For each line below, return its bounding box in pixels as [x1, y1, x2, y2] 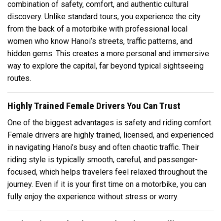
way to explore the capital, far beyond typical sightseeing [7, 61, 204, 71]
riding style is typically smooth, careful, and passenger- [7, 155, 198, 165]
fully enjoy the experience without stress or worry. [7, 192, 179, 202]
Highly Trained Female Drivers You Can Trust [7, 100, 181, 111]
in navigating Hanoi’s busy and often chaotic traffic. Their [7, 143, 199, 152]
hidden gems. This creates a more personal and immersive [7, 48, 209, 58]
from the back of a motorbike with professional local [7, 24, 187, 34]
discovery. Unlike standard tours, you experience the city [7, 11, 201, 21]
